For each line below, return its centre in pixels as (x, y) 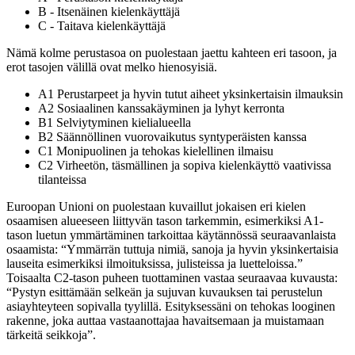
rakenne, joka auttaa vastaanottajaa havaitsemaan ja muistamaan (165, 321)
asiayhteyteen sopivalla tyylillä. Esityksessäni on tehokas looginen (171, 307)
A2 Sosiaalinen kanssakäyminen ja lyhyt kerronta (161, 109)
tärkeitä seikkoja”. (53, 335)
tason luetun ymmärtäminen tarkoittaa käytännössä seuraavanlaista (171, 235)
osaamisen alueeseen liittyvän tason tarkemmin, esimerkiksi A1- (165, 221)
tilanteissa (62, 180)
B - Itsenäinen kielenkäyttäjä (109, 12)
